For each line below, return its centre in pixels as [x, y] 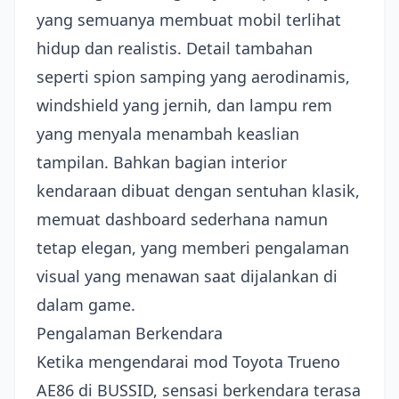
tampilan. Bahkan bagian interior [162, 162]
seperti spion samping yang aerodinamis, [193, 77]
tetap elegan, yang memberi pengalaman [193, 248]
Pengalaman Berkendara [130, 333]
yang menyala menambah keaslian [168, 134]
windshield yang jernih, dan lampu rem [184, 105]
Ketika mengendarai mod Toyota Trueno [188, 362]
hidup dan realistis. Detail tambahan [175, 48]
